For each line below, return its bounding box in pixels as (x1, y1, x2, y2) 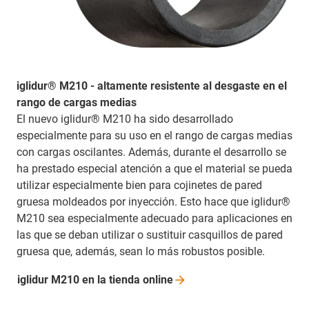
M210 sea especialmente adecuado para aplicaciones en (17, 211, 292, 225)
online (143, 272, 173, 286)
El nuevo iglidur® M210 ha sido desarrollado (17, 112, 233, 126)
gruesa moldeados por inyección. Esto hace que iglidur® (17, 195, 290, 208)
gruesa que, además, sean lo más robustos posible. (17, 244, 265, 258)
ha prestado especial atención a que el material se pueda (17, 161, 292, 175)
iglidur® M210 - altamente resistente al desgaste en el (17, 79, 287, 92)
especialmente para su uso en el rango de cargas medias (17, 128, 292, 142)
